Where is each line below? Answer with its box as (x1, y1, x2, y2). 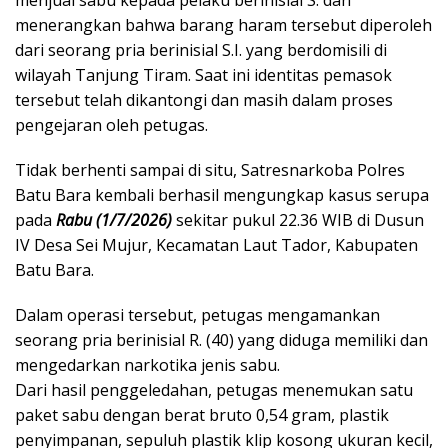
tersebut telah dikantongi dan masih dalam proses (15, 88, 393, 111)
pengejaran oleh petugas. (15, 113, 208, 136)
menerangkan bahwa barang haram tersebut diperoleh (15, 13, 432, 36)
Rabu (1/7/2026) (52, 208, 172, 231)
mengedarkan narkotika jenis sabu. (15, 353, 280, 376)
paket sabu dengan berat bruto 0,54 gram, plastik (15, 403, 389, 426)
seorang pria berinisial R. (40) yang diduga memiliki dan (15, 328, 428, 351)
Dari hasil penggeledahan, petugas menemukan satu (15, 378, 413, 401)
